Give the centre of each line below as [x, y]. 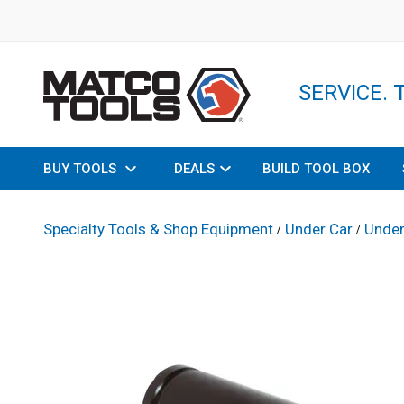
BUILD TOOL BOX [316, 169]
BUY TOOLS [80, 169]
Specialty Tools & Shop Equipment [158, 229]
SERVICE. [345, 93]
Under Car [319, 229]
